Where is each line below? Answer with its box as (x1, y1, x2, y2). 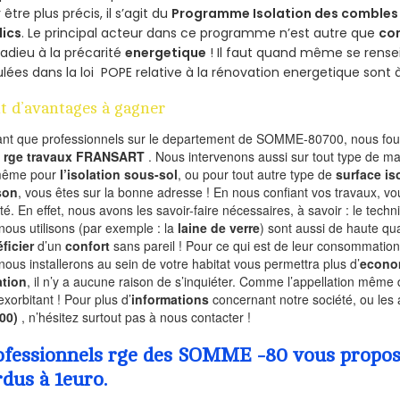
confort (65, 236, 111, 254)
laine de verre (178, 218, 261, 237)
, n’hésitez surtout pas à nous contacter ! (21, 307, 252, 326)
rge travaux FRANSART (4, 146, 149, 165)
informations (131, 289, 210, 308)
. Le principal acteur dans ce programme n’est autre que (21, 23, 379, 42)
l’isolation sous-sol (60, 164, 179, 183)
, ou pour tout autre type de (178, 164, 337, 183)
